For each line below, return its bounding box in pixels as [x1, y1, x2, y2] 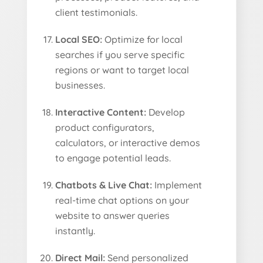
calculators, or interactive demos [55, 136, 201, 149]
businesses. [55, 79, 106, 91]
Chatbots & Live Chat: [55, 178, 153, 191]
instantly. [55, 224, 96, 237]
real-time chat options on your [55, 194, 190, 206]
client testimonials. [55, 6, 138, 18]
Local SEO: [55, 33, 103, 45]
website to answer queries [55, 209, 170, 221]
